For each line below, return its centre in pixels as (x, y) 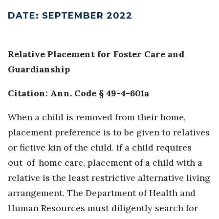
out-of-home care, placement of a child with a (105, 163)
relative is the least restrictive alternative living (109, 178)
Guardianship (39, 69)
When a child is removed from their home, (97, 117)
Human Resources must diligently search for (103, 208)
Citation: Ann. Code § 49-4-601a (78, 93)
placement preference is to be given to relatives (109, 132)
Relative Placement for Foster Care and (96, 54)
